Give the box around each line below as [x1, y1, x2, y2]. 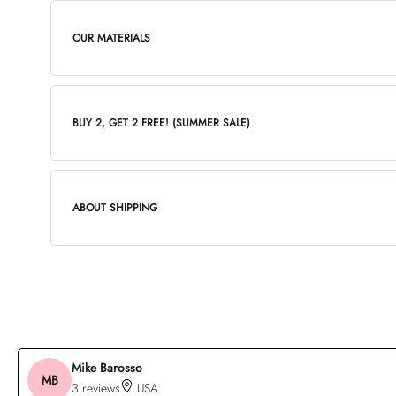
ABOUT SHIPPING [72, 199, 157, 216]
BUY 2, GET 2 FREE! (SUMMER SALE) [72, 114, 250, 131]
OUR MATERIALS [72, 29, 150, 46]
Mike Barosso [72, 358, 142, 377]
